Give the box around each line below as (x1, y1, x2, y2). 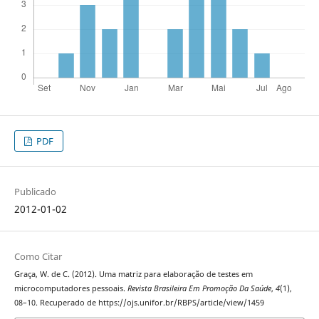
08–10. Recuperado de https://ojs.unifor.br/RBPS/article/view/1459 (14, 298, 264, 308)
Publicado (14, 185, 56, 199)
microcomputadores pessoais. (14, 283, 127, 294)
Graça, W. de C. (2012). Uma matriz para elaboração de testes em (14, 269, 253, 280)
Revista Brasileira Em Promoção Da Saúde (127, 283, 271, 294)
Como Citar (14, 250, 62, 263)
